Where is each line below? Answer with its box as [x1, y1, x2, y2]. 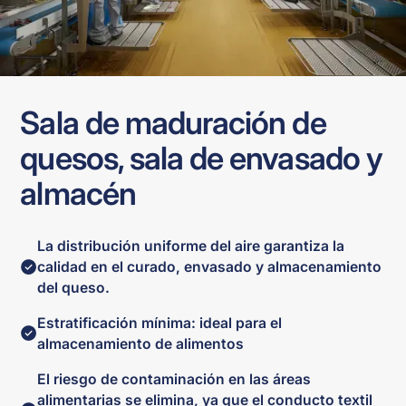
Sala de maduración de [20, 102, 326, 141]
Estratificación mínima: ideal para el [37, 314, 283, 332]
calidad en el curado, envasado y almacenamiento [37, 258, 382, 276]
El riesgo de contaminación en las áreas [37, 370, 312, 388]
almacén [20, 173, 136, 212]
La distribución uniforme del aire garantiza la [37, 237, 345, 256]
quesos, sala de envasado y [20, 138, 382, 177]
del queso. [37, 279, 111, 297]
